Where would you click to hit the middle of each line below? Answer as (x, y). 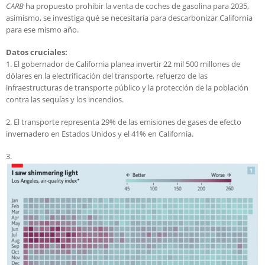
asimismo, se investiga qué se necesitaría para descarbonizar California (129, 18)
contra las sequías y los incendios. (65, 100)
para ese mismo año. (42, 30)
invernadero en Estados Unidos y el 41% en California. (100, 134)
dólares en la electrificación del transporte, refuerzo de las (107, 76)
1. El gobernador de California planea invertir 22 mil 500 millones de (123, 64)
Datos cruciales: (38, 52)
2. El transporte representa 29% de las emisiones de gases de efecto (124, 122)
